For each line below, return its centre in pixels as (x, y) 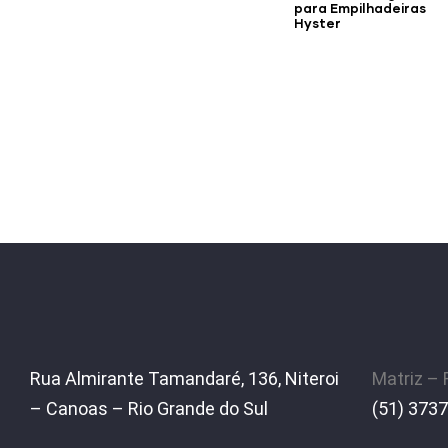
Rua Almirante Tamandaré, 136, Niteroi (184, 378)
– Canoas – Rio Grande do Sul (149, 408)
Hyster (317, 23)
